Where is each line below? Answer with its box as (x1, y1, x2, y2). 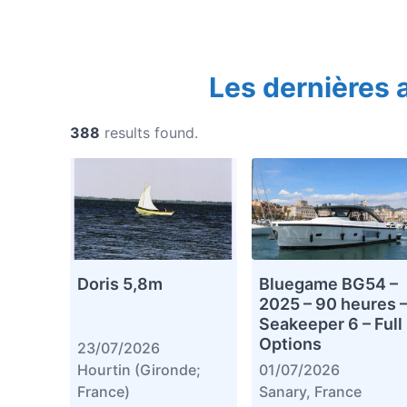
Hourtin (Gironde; (77, 361, 201, 380)
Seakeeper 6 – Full (258, 314, 402, 334)
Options (258, 334, 322, 354)
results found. (104, 124, 198, 143)
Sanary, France (258, 382, 362, 402)
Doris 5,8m (77, 274, 163, 294)
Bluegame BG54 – (258, 274, 398, 294)
